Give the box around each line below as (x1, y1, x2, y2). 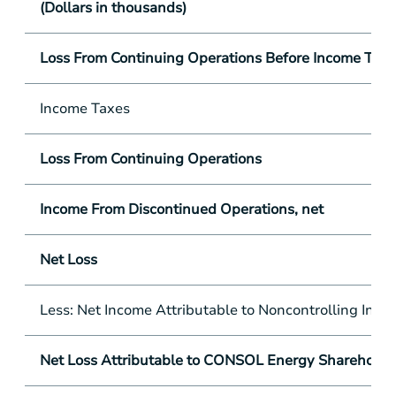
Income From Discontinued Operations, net (39, 200, 324, 220)
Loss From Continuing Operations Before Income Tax (39, 49, 388, 69)
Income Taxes (39, 99, 130, 119)
